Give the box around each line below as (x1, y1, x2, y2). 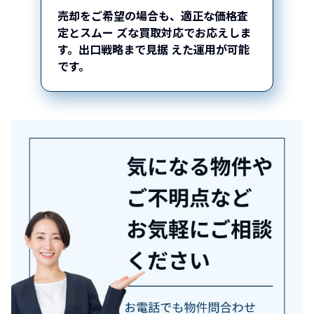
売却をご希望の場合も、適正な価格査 (57, 6, 248, 24)
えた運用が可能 (168, 40, 250, 57)
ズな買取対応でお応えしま (114, 23, 251, 41)
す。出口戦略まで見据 (57, 40, 168, 57)
